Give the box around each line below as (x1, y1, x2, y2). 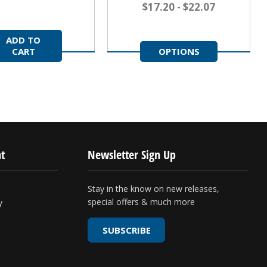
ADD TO (6, 34, 41, 46)
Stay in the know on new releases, (88, 183, 220, 195)
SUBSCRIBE (102, 224, 151, 237)
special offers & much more (88, 196, 195, 208)
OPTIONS (158, 45, 200, 58)
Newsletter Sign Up (88, 147, 176, 163)
